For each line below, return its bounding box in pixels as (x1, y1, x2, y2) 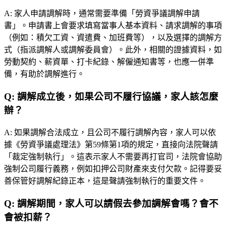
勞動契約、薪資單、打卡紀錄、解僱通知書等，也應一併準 (4, 58, 214, 67)
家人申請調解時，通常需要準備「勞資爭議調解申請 (14, 9, 200, 18)
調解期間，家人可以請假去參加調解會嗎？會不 (17, 198, 218, 209)
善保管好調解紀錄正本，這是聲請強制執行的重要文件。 (4, 176, 206, 185)
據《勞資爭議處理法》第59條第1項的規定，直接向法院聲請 (4, 140, 218, 149)
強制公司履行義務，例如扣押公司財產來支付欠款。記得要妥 (4, 164, 222, 173)
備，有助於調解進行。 (4, 70, 85, 79)
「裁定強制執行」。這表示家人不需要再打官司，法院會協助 (4, 152, 222, 161)
